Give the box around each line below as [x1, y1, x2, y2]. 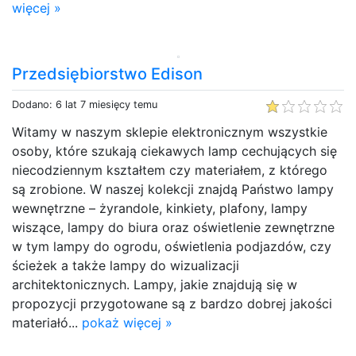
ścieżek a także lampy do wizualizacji [12, 257, 239, 273]
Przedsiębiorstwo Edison [12, 64, 203, 83]
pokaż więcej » [82, 314, 172, 331]
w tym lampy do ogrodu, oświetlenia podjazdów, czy [12, 238, 331, 254]
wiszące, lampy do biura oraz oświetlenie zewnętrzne [12, 219, 335, 235]
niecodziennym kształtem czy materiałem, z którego [12, 161, 327, 178]
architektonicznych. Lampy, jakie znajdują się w [12, 276, 297, 292]
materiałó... [12, 314, 82, 331]
